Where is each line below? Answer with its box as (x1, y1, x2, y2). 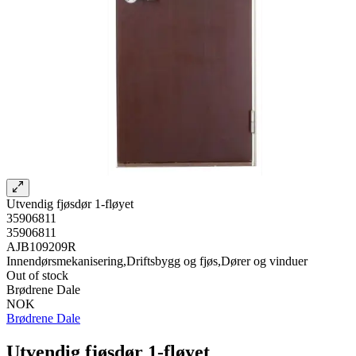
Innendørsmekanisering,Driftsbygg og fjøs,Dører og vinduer (6, 253, 308, 268)
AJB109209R (6, 239, 76, 253)
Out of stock (6, 268, 68, 282)
